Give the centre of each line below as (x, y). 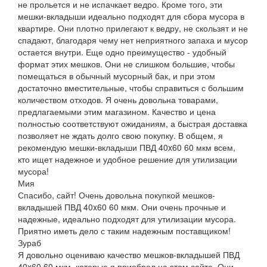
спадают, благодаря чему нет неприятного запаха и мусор (133, 40)
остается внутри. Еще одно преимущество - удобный (122, 52)
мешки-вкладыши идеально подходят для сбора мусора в (131, 16)
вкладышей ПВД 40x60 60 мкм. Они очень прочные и (122, 207)
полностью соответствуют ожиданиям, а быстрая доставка (133, 124)
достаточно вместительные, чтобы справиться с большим (131, 88)
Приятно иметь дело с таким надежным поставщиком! (124, 231)
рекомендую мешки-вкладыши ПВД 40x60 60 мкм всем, (127, 148)
